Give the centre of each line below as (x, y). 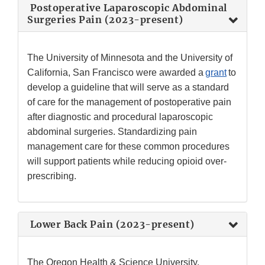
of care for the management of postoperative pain (129, 102)
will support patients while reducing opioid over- (127, 161)
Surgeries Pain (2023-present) (105, 20)
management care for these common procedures (128, 147)
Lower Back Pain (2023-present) (111, 224)
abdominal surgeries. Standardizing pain (112, 132)
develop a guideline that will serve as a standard (128, 88)
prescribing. (52, 176)
